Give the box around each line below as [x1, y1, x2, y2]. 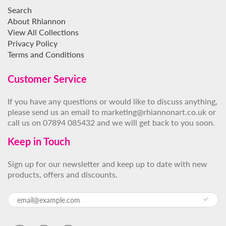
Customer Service [8, 73, 87, 85]
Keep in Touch [8, 135, 70, 148]
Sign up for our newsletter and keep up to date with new [8, 159, 207, 169]
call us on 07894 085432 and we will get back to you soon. [8, 118, 215, 128]
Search [8, 5, 32, 15]
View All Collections [8, 27, 79, 37]
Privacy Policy [8, 38, 58, 48]
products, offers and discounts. [8, 169, 118, 180]
